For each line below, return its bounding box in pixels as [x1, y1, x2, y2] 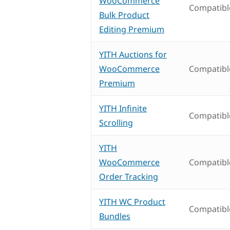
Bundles [99, 210, 130, 222]
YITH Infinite [99, 103, 147, 114]
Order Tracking [99, 171, 158, 183]
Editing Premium [99, 24, 164, 35]
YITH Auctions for [99, 49, 167, 61]
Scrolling [99, 117, 133, 129]
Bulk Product [99, 9, 149, 21]
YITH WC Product [99, 196, 165, 208]
